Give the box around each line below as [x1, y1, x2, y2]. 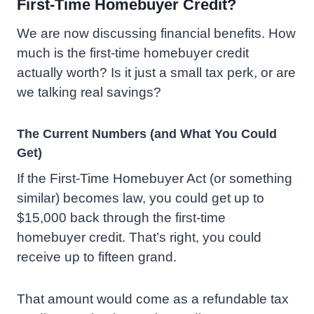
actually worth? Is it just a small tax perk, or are [17, 65, 296, 81]
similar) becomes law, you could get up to [17, 191, 264, 206]
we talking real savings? [17, 85, 161, 100]
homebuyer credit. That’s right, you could [17, 230, 261, 245]
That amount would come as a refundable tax [17, 292, 289, 307]
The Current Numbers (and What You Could [17, 127, 277, 142]
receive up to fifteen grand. [17, 250, 177, 265]
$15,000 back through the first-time [17, 210, 226, 226]
